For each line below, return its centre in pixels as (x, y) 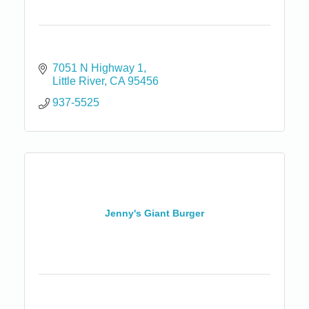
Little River (78, 81)
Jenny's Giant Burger (154, 213)
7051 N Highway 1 (98, 68)
